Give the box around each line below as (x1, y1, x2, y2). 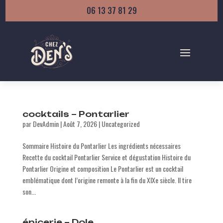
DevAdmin (32, 118, 59, 129)
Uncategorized (101, 118, 140, 129)
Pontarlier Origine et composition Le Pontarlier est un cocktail (22, 163, 183, 174)
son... (22, 186, 36, 197)
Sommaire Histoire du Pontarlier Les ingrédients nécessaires (22, 140, 181, 151)
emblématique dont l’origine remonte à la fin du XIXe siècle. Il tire (22, 175, 192, 185)
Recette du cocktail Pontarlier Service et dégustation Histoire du (22, 152, 191, 162)
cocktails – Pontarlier (22, 109, 129, 119)
